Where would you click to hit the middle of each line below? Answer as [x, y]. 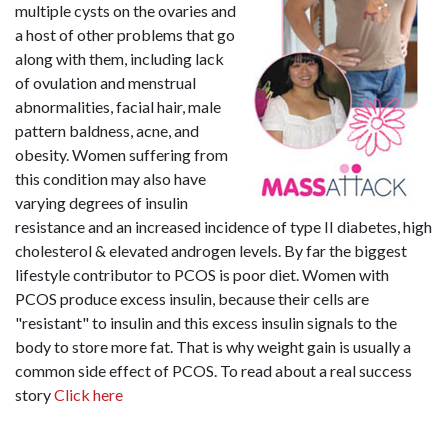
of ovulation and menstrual [105, 82]
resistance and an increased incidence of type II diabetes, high [223, 226]
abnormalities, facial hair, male [118, 106]
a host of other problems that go [125, 34]
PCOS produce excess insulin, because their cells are [192, 298]
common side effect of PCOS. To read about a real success [213, 370]
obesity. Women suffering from [121, 154]
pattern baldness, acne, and [107, 130]
